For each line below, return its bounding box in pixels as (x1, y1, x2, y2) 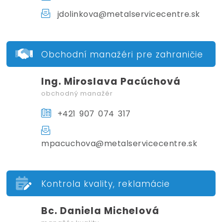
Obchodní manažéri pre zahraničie (41, 48, 204, 60)
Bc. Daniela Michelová (41, 204, 160, 218)
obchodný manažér (41, 88, 113, 98)
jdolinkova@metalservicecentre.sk (54, 8, 200, 20)
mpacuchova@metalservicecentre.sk (41, 137, 198, 149)
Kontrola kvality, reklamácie (41, 177, 170, 190)
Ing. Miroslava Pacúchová (41, 74, 181, 88)
